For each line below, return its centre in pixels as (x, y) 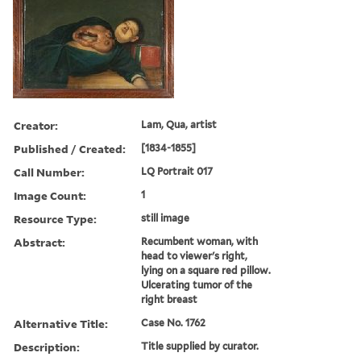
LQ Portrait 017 (177, 171)
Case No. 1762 (174, 322)
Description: (47, 346)
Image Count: (50, 195)
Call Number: (49, 172)
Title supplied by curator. (200, 346)
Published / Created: (70, 148)
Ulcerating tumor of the (197, 284)
